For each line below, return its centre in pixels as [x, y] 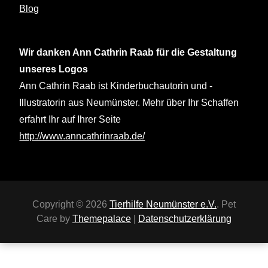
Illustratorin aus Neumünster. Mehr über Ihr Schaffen [129, 103]
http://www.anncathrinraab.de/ [82, 136]
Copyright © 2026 [71, 204]
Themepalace [102, 219]
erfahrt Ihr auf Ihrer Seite [70, 119]
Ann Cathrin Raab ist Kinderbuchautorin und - [116, 86]
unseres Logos [54, 69]
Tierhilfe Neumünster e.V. [163, 204]
